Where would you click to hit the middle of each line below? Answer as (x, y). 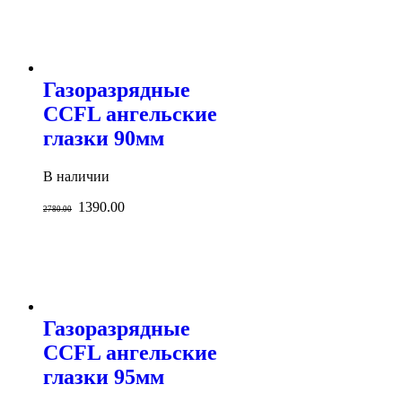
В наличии (76, 176)
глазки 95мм (104, 376)
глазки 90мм (104, 138)
